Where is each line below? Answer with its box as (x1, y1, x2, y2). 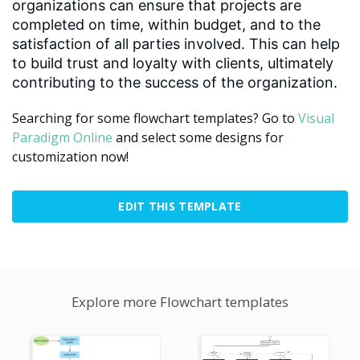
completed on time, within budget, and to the (12, 15, 321, 33)
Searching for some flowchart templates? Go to (12, 108, 298, 127)
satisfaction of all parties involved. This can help (12, 35, 340, 52)
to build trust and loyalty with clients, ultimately (12, 54, 333, 72)
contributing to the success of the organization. (12, 73, 337, 91)
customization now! (12, 147, 129, 166)
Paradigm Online (12, 128, 112, 146)
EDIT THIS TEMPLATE (118, 198, 242, 214)
